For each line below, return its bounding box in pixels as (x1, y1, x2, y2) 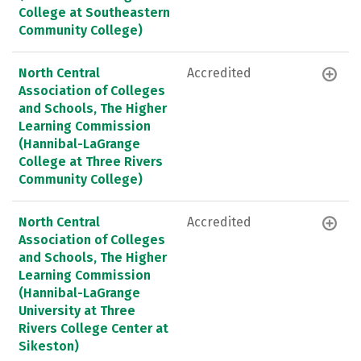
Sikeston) (19, 338, 79, 354)
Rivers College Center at (19, 320, 168, 336)
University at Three (19, 302, 135, 318)
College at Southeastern (19, 4, 170, 20)
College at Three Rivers (19, 153, 163, 169)
